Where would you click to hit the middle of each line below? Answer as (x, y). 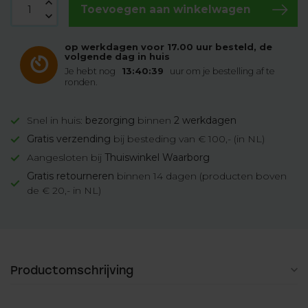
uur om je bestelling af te (222, 71)
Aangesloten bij (66, 157)
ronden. (81, 82)
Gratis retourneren (70, 176)
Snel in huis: (56, 120)
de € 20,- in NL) (64, 190)
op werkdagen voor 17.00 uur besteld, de (168, 47)
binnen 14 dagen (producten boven (200, 176)
